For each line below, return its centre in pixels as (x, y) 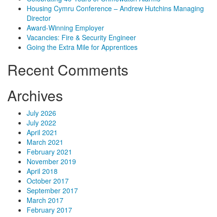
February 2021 (49, 152)
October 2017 (48, 181)
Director (39, 18)
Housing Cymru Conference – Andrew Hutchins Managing (115, 8)
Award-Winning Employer (65, 28)
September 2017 (52, 191)
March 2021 (45, 142)
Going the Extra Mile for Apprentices (82, 47)
